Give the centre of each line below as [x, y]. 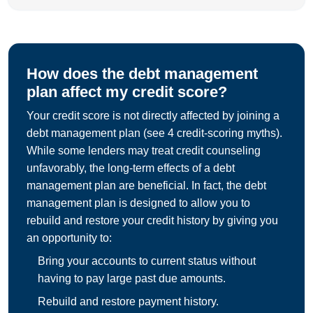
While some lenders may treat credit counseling [144, 151]
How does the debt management [142, 74]
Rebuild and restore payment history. [128, 302]
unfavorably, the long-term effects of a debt [131, 168]
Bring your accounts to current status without [147, 261]
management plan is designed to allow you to [138, 203]
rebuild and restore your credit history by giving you [152, 221]
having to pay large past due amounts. [132, 279]
